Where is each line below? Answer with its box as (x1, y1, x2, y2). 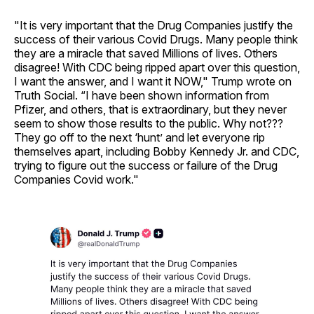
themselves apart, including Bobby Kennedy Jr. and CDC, (14, 144, 299, 159)
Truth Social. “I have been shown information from (14, 88, 269, 103)
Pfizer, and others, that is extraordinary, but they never (14, 102, 287, 117)
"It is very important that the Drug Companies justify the (14, 18, 293, 33)
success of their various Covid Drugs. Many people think (14, 32, 298, 47)
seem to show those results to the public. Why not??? (14, 116, 283, 131)
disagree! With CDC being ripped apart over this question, (14, 60, 300, 75)
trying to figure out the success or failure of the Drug (14, 158, 278, 173)
